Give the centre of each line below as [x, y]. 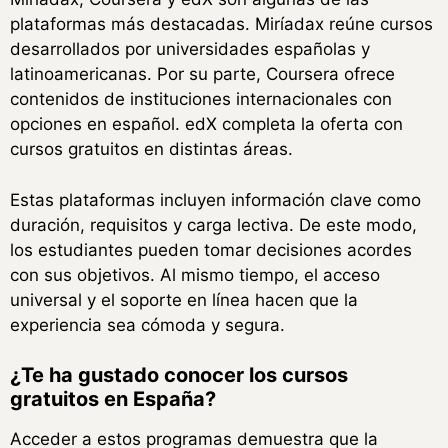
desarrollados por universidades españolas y [190, 49]
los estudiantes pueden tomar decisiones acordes [211, 249]
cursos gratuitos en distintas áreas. [151, 149]
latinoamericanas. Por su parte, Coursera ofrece [202, 74]
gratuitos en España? [113, 399]
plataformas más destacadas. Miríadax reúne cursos [221, 24]
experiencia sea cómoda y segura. [147, 324]
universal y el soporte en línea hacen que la [184, 299]
